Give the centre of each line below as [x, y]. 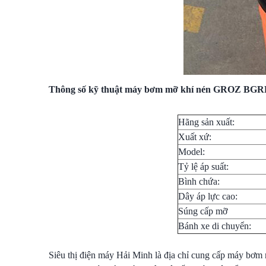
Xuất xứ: [195, 137]
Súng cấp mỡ [203, 211]
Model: [193, 152]
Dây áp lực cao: [208, 196]
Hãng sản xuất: [206, 122]
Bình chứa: [199, 181]
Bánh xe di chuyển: [215, 226]
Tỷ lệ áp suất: [203, 167]
